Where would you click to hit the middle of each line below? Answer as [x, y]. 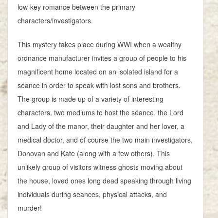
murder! [32, 208]
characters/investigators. [56, 20]
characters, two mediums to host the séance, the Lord [100, 112]
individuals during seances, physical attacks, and [92, 194]
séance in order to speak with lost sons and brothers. [99, 85]
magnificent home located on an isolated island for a [98, 71]
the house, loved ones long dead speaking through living [104, 180]
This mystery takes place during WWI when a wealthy [100, 44]
